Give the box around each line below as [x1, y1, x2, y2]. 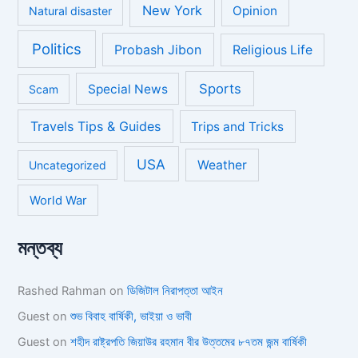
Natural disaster [29, 3, 113, 18]
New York [141, 2, 202, 18]
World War [29, 193, 87, 208]
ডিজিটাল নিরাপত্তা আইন [127, 284, 224, 299]
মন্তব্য [18, 236, 63, 261]
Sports [198, 80, 241, 97]
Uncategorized [29, 157, 107, 172]
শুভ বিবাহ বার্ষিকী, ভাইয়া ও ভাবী [70, 309, 193, 324]
